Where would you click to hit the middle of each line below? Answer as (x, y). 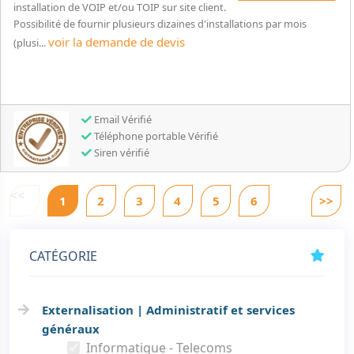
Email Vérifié (122, 119)
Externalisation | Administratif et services (168, 310)
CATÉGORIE (63, 256)
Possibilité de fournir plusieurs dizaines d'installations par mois (160, 24)
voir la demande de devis (117, 42)
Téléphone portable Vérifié (155, 136)
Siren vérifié (121, 153)
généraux (71, 329)
